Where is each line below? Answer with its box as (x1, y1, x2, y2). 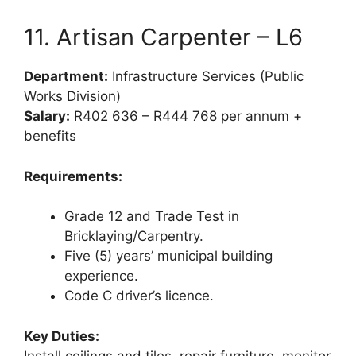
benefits (24, 128, 76, 145)
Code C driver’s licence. (64, 288, 214, 304)
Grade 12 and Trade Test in (64, 208, 239, 225)
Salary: (24, 108, 70, 125)
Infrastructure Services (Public (108, 68, 304, 85)
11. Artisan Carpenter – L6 (24, 23, 303, 52)
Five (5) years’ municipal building (64, 248, 273, 265)
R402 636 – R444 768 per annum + (70, 108, 302, 125)
